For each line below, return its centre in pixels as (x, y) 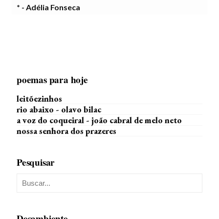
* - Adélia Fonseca (48, 7)
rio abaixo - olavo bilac (59, 109)
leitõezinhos (39, 99)
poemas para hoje (52, 80)
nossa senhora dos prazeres (66, 131)
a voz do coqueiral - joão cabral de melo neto (99, 120)
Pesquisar (36, 162)
